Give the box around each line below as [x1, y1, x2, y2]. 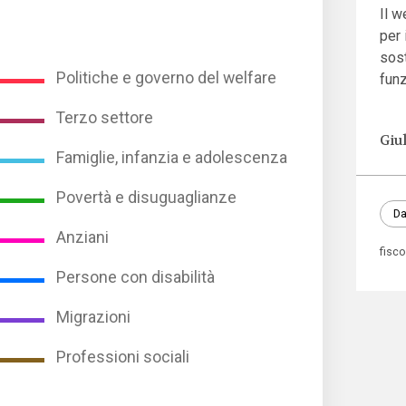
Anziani [56, 228, 110, 247]
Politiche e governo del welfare [56, 69, 277, 88]
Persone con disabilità [56, 268, 216, 287]
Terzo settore [56, 109, 154, 128]
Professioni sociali [56, 348, 190, 367]
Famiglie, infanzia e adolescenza [56, 149, 288, 168]
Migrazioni [56, 308, 131, 327]
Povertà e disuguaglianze [56, 188, 237, 208]
